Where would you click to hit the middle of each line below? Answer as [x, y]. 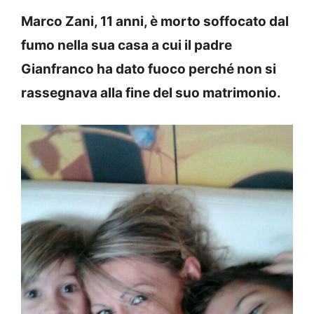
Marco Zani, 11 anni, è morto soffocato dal [155, 21]
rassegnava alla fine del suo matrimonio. [151, 93]
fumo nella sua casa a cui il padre [127, 45]
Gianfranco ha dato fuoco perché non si [149, 69]
